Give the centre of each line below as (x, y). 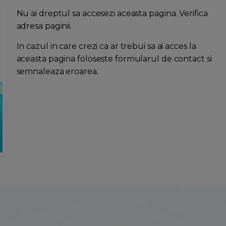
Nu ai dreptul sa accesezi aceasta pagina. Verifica (112, 13)
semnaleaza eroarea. (57, 71)
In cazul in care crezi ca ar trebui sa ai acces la (106, 46)
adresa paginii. (44, 26)
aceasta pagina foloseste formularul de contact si (114, 59)
